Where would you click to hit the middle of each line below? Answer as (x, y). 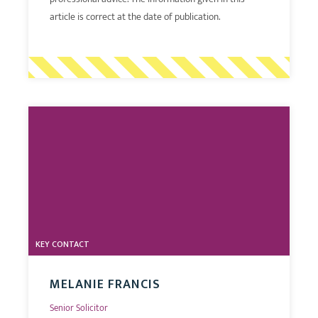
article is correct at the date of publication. (135, 16)
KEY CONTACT (62, 244)
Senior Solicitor (79, 308)
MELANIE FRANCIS (105, 284)
